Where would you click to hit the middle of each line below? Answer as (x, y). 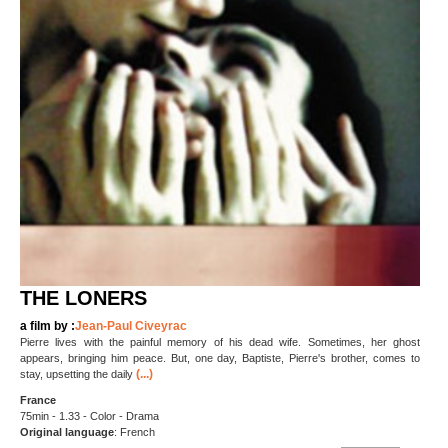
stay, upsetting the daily (76, 374)
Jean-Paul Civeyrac (131, 326)
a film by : (47, 326)
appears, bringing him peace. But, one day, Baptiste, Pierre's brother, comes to (220, 358)
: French (134, 432)
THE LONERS (83, 298)
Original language (67, 432)
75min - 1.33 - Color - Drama (89, 416)
